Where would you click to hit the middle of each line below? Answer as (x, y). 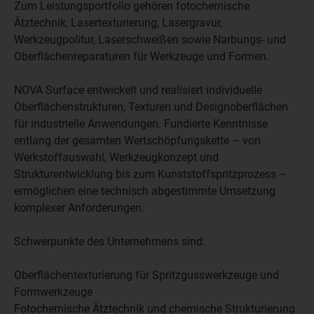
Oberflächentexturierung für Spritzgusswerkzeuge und (146, 275)
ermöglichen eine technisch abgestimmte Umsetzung (145, 191)
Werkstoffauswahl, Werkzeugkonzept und (116, 157)
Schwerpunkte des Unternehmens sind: (110, 241)
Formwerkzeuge (53, 292)
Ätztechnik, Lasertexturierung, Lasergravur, (118, 23)
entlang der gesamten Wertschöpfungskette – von (137, 141)
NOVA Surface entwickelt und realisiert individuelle (138, 90)
